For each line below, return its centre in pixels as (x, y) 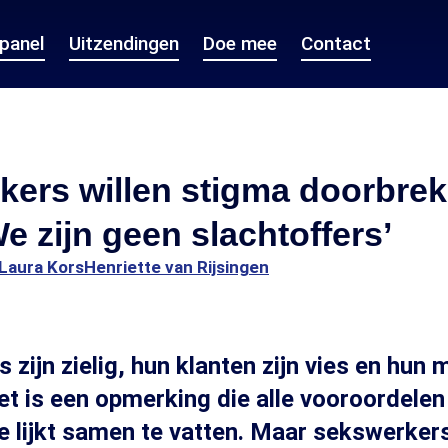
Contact (336, 43)
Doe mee (240, 43)
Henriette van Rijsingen (176, 267)
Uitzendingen (124, 43)
